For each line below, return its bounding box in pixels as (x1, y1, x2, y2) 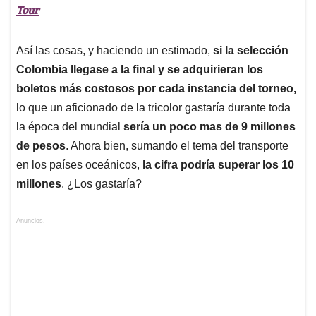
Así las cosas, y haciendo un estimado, (16, 44, 213, 57)
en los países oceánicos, (16, 159, 142, 171)
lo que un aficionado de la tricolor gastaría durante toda (16, 102, 291, 114)
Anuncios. (16, 217, 45, 225)
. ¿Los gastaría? (61, 178, 142, 190)
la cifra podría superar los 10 (142, 159, 294, 171)
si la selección (213, 44, 288, 57)
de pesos (16, 140, 66, 152)
